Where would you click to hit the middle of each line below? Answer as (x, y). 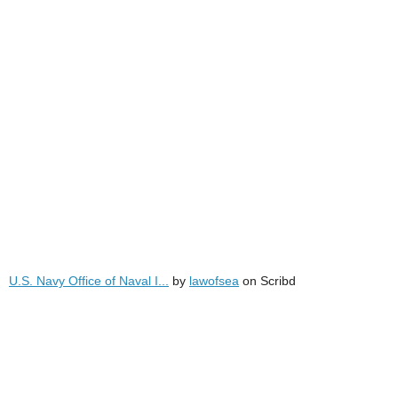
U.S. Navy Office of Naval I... (89, 280)
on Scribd (267, 280)
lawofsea (214, 280)
